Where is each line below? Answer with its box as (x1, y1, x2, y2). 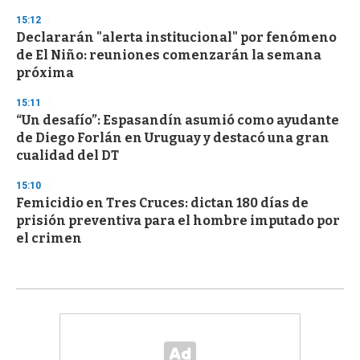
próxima (16, 65, 74, 81)
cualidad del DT (16, 148, 119, 164)
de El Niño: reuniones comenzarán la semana (16, 47, 321, 63)
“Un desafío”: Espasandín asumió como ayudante (16, 112, 339, 129)
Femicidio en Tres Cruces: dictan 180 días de (16, 195, 309, 211)
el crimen (16, 231, 82, 247)
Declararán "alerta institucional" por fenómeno (16, 30, 337, 46)
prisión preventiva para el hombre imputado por (16, 213, 340, 229)
